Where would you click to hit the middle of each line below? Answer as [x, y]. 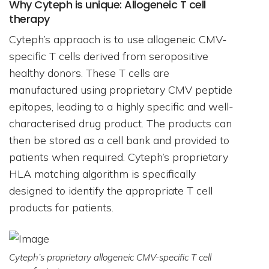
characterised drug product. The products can [120, 123]
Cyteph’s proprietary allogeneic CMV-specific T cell [110, 257]
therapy [29, 19]
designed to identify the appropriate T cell [111, 191]
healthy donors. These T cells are [89, 73]
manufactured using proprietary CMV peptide [121, 90]
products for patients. [61, 207]
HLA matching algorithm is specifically [102, 174]
